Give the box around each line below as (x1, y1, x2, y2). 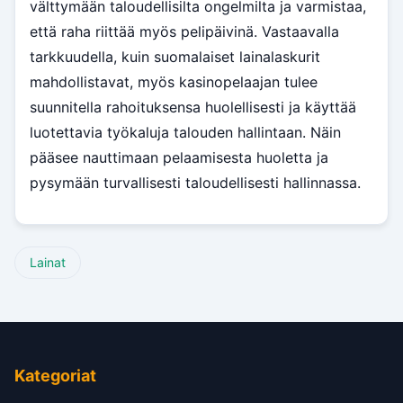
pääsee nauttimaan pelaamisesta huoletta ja (30, 148, 328, 166)
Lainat (30, 254, 66, 270)
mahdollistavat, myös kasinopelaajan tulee (30, 72, 318, 91)
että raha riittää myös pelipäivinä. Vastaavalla (30, 22, 339, 40)
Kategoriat (14, 366, 96, 385)
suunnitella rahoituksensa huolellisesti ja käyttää (30, 97, 356, 116)
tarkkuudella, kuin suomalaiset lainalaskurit (30, 47, 320, 66)
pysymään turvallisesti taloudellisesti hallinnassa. (30, 173, 361, 192)
